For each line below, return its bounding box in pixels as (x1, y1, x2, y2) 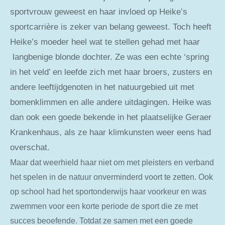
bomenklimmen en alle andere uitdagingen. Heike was (10, 97, 211, 107)
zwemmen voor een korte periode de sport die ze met (10, 201, 198, 210)
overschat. (10, 142, 50, 152)
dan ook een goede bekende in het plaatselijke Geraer (10, 112, 211, 122)
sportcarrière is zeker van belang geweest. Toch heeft (10, 22, 211, 32)
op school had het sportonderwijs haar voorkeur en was (10, 186, 206, 196)
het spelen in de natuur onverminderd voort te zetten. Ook (10, 172, 213, 181)
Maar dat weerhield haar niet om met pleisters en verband (10, 157, 214, 167)
